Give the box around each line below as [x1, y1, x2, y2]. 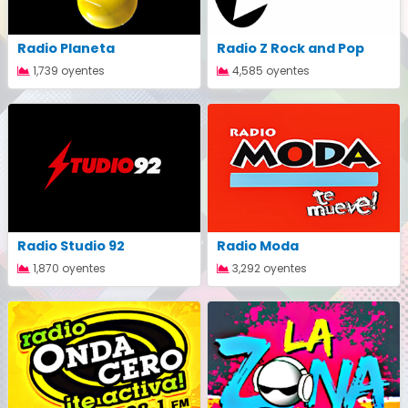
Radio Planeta [17, 39, 115, 58]
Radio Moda [217, 236, 299, 255]
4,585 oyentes [229, 63, 310, 79]
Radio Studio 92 [17, 236, 125, 255]
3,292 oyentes [229, 260, 307, 276]
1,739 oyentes [30, 63, 105, 79]
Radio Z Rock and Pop [217, 39, 364, 58]
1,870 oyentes [30, 260, 106, 276]
